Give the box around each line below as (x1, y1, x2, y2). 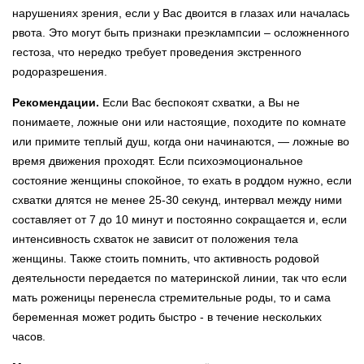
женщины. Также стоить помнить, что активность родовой (12, 251, 319, 265)
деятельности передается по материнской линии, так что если (12, 271, 347, 284)
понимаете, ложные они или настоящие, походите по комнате (12, 115, 346, 128)
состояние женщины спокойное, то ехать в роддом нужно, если (12, 173, 352, 187)
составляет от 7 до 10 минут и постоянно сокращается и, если (12, 212, 347, 226)
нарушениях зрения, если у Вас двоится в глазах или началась (12, 6, 349, 19)
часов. (12, 329, 45, 343)
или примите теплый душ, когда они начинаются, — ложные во (12, 134, 349, 148)
